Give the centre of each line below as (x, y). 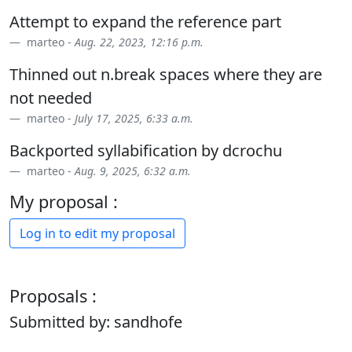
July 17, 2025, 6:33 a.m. (134, 118)
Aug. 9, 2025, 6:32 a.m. (133, 170)
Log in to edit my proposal (97, 233)
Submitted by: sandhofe (96, 321)
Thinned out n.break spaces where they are (166, 74)
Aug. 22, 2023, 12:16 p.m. (139, 42)
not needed (51, 97)
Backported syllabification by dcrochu (146, 150)
